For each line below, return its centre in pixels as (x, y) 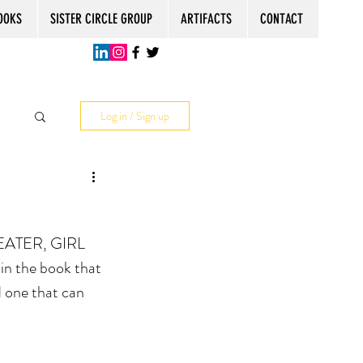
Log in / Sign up (135, 115)
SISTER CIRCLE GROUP (101, 19)
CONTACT (282, 19)
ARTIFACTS (206, 19)
